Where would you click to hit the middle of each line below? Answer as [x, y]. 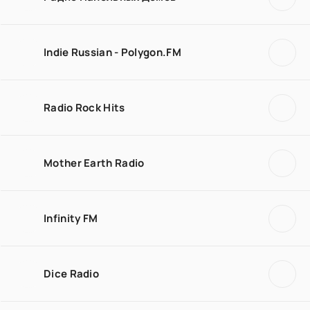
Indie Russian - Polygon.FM [112, 52]
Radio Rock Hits [84, 107]
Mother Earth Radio [94, 163]
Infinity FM [71, 218]
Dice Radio [71, 273]
